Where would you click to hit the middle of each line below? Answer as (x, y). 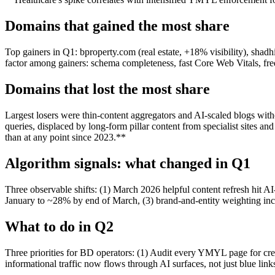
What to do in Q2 (59, 226)
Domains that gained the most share (117, 26)
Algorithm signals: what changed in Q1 (128, 163)
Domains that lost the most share (107, 89)
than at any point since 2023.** (65, 137)
